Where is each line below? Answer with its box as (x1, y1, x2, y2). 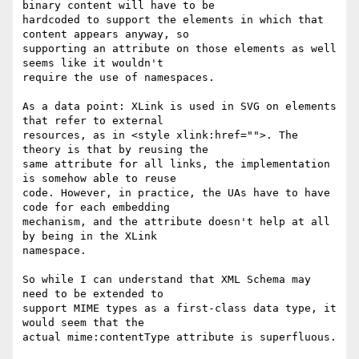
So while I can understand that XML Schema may (22, 273, 311, 286)
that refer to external (22, 115, 170, 127)
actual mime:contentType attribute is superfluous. (22, 331, 337, 344)
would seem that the (22, 317, 151, 329)
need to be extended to (22, 288, 170, 301)
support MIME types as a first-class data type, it (22, 302, 337, 315)
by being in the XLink (22, 230, 163, 243)
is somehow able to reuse (22, 172, 183, 185)
